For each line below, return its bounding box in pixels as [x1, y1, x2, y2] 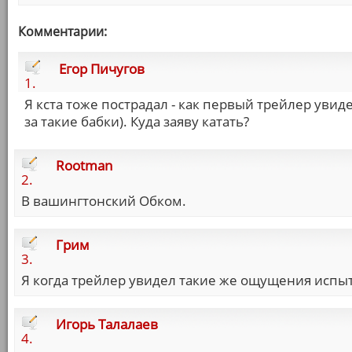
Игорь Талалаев [56, 315, 158, 333]
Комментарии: [18, 23, 107, 40]
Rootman [56, 156, 112, 174]
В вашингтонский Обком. [21, 192, 186, 210]
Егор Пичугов [59, 60, 145, 78]
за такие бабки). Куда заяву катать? [24, 112, 249, 130]
